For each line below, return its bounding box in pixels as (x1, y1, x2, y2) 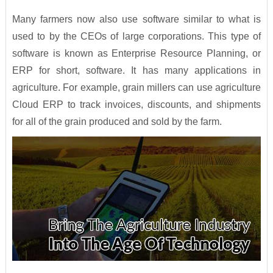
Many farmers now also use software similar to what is (12, 14, 261, 25)
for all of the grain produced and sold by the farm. (12, 116, 222, 127)
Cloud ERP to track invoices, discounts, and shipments (12, 99, 261, 110)
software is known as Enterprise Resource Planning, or (12, 48, 261, 59)
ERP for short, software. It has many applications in (12, 65, 261, 76)
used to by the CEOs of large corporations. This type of (12, 31, 261, 42)
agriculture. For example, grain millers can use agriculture (12, 82, 261, 93)
